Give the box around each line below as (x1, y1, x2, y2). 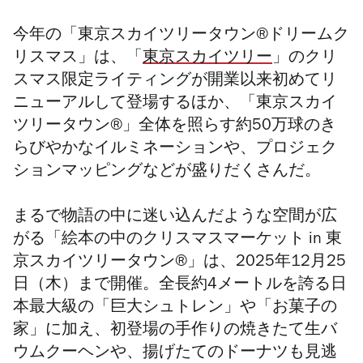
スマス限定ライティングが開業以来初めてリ (13, 74, 337, 91)
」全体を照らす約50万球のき (122, 119, 336, 136)
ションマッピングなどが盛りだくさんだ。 (13, 164, 321, 181)
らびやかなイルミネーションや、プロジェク (13, 142, 337, 159)
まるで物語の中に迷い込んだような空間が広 (13, 210, 337, 227)
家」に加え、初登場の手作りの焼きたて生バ (13, 323, 337, 340)
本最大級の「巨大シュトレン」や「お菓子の (13, 301, 337, 318)
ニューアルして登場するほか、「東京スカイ (13, 96, 337, 113)
